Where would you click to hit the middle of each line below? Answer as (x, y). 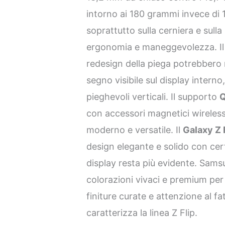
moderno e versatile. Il (135, 130)
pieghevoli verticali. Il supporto (153, 96)
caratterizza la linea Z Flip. (142, 212)
